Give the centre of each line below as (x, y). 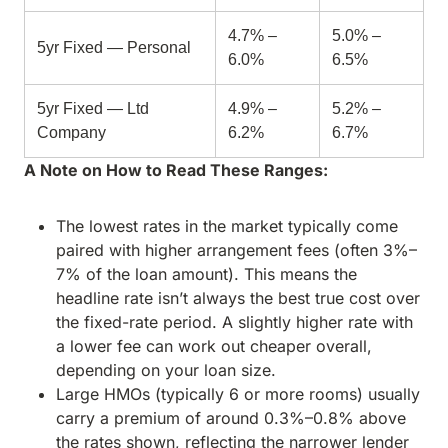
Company (71, 132)
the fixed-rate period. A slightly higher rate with (234, 322)
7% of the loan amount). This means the (206, 274)
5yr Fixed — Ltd (93, 108)
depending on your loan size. (166, 370)
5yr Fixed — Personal (114, 47)
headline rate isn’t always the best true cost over (238, 298)
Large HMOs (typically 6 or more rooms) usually (238, 394)
